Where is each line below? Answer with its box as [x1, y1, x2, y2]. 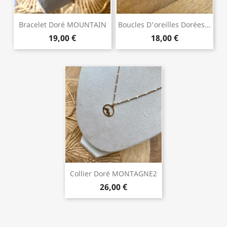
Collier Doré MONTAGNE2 [70, 168, 157, 178]
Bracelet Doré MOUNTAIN [18, 19, 106, 29]
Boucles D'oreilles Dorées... [118, 19, 211, 29]
